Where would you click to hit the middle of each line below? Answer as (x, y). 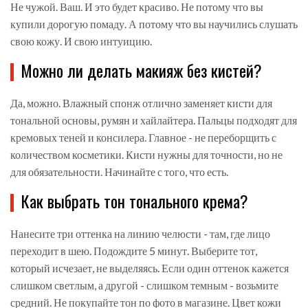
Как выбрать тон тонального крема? (134, 201)
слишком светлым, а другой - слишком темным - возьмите (144, 285)
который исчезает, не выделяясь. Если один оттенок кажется (150, 268)
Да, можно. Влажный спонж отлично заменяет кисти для (141, 103)
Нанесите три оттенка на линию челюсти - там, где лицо (140, 234)
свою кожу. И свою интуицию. (81, 41)
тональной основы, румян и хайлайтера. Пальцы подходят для (154, 120)
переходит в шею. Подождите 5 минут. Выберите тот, (134, 251)
